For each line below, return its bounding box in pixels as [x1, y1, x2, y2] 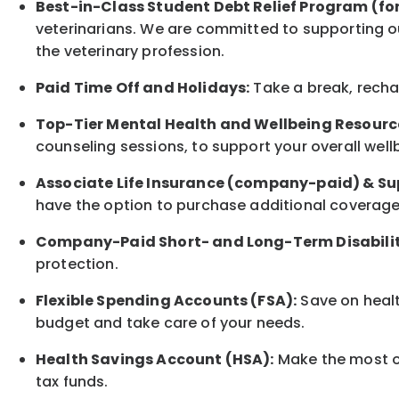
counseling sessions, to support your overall [36, 136, 365, 158]
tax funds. [36, 371, 109, 393]
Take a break [249, 77, 350, 99]
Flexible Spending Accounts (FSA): [36, 290, 297, 312]
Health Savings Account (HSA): [36, 349, 274, 370]
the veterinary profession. [36, 41, 229, 62]
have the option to [36, 195, 177, 216]
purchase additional [176, 195, 327, 216]
